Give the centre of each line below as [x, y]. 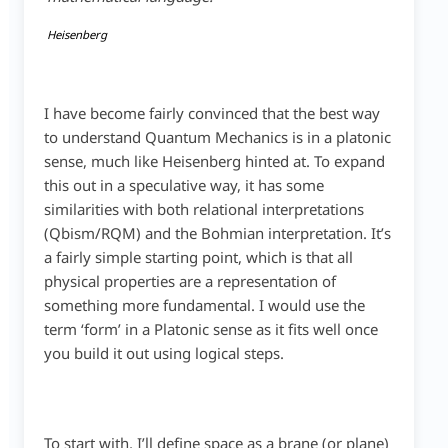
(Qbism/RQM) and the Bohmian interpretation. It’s [217, 233]
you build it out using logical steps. [165, 353]
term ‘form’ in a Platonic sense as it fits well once [210, 329]
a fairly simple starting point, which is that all [198, 257]
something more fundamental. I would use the [204, 305]
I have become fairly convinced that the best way [211, 113]
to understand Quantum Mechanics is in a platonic [217, 137]
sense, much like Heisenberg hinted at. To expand [214, 161]
